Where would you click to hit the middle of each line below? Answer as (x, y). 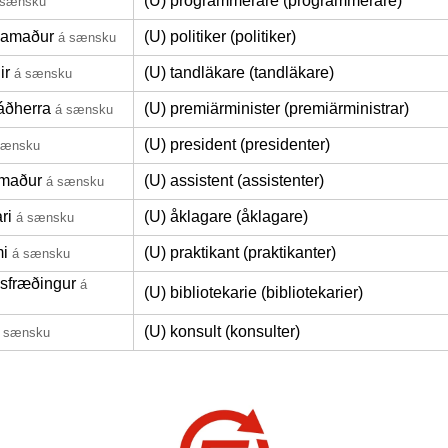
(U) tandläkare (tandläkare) (239, 72)
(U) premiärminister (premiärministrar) (276, 108)
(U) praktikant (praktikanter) (240, 252)
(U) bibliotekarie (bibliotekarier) (253, 292)
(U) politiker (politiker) (220, 36)
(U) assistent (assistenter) (234, 180)
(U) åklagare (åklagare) (226, 216)
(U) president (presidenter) (237, 144)
